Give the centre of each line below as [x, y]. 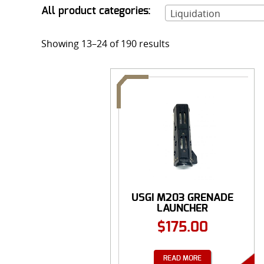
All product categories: [96, 11]
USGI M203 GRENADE [182, 197]
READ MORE [182, 258]
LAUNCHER [182, 208]
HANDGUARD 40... [182, 219]
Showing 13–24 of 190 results [105, 43]
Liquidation [195, 13]
